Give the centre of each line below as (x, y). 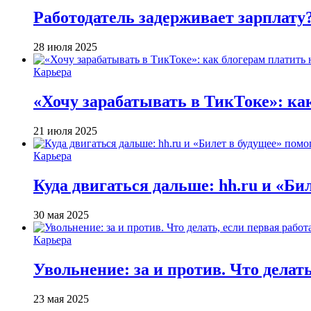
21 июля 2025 (65, 131)
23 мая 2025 (61, 299)
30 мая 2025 (61, 215)
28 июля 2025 (65, 47)
